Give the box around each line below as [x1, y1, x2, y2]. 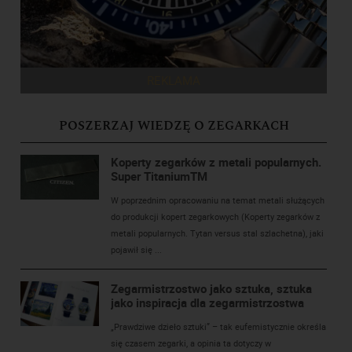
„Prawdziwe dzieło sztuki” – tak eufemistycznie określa [111, 321, 327, 333]
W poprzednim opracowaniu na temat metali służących [111, 194, 325, 207]
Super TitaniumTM [111, 168, 208, 185]
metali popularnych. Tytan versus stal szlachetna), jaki [111, 227, 324, 240]
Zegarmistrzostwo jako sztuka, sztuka [111, 280, 313, 297]
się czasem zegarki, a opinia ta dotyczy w [111, 337, 272, 350]
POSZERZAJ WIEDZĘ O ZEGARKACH [58, 119, 289, 133]
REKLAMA [147, 72, 201, 89]
